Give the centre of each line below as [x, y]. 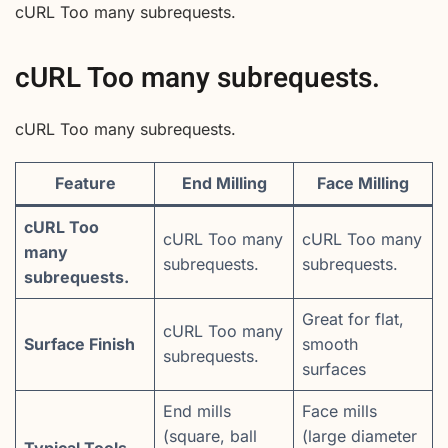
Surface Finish [79, 344]
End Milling [224, 183]
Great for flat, [353, 319]
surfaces [334, 369]
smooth [330, 344]
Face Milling [363, 183]
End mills [197, 411]
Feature [85, 183]
